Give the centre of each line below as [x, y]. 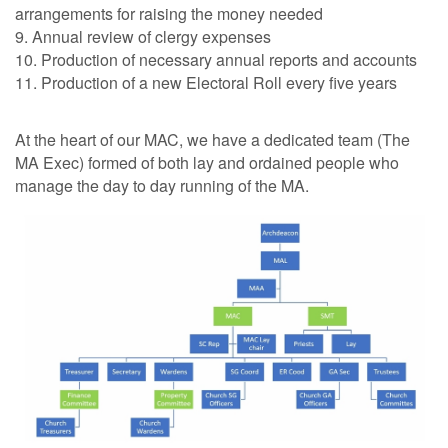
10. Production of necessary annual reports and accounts [216, 59]
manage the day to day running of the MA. [162, 186]
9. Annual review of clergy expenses [143, 36]
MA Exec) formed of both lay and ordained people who [207, 163]
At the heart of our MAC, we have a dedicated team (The [212, 140]
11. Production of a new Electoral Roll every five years [206, 82]
